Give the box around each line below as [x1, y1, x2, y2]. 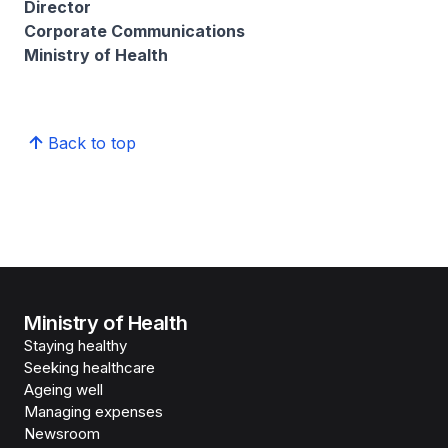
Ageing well [24, 380, 103, 399]
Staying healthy [24, 336, 127, 355]
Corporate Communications [24, 21, 245, 41]
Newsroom [24, 424, 100, 443]
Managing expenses [24, 402, 163, 421]
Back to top [48, 133, 136, 153]
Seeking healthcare [24, 358, 155, 377]
